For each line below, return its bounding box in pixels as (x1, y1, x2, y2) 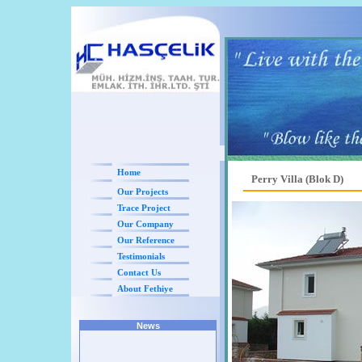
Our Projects (117, 187, 168, 196)
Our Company (117, 219, 174, 229)
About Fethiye (117, 284, 173, 293)
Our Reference (117, 235, 175, 245)
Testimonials (117, 251, 165, 261)
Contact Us (117, 267, 161, 277)
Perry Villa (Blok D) (251, 173, 343, 185)
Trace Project (117, 203, 170, 213)
